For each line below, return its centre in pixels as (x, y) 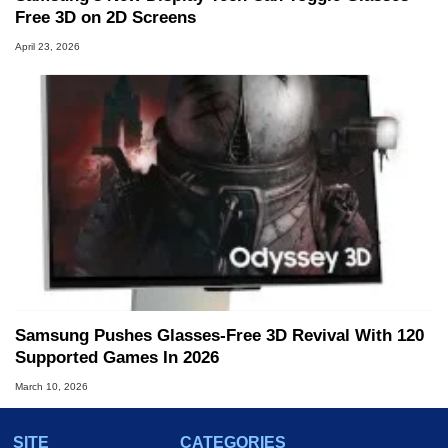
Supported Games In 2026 (117, 358)
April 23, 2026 (47, 47)
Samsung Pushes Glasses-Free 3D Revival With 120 (219, 336)
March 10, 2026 (51, 387)
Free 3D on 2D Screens (105, 18)
